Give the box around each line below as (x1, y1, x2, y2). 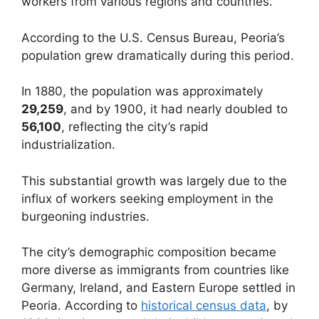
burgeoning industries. (21, 209, 150, 224)
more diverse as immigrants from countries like (21, 263, 289, 278)
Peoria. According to (21, 298, 141, 313)
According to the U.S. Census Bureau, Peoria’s (21, 30, 285, 45)
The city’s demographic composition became (21, 245, 276, 260)
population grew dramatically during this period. (21, 48, 294, 63)
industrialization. (21, 137, 115, 152)
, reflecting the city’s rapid (61, 120, 209, 135)
